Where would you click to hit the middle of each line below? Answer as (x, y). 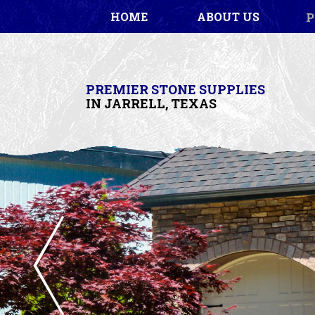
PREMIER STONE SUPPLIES (175, 89)
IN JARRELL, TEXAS (151, 103)
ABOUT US (228, 17)
